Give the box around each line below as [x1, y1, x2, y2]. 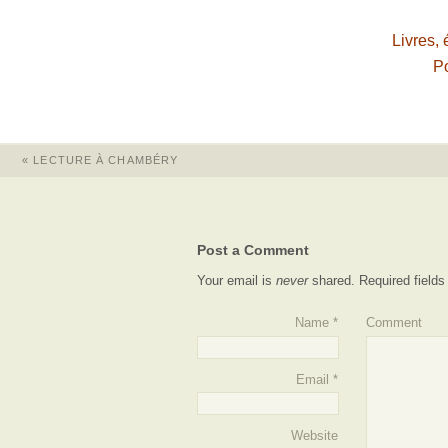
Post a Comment [197, 242, 310, 259]
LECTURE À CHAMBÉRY [29, 154, 179, 167]
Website [290, 428, 338, 444]
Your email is [197, 273, 277, 289]
